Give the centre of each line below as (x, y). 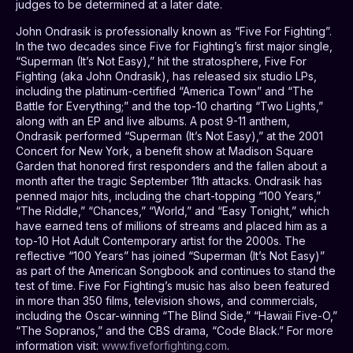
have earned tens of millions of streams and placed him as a (171, 225)
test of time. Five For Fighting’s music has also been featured (173, 285)
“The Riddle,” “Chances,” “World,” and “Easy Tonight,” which (173, 210)
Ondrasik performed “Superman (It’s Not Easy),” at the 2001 (169, 136)
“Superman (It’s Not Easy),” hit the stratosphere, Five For (161, 61)
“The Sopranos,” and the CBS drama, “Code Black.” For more (175, 330)
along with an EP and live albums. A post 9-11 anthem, (153, 121)
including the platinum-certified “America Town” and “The (165, 91)
